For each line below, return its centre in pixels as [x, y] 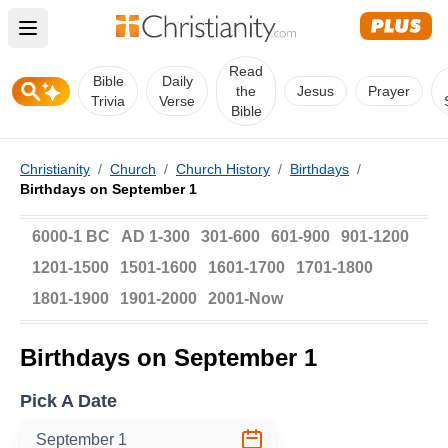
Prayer [389, 91]
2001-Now [245, 298]
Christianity [55, 169]
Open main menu [95, 39]
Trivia [108, 101]
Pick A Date [68, 401]
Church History [223, 169]
